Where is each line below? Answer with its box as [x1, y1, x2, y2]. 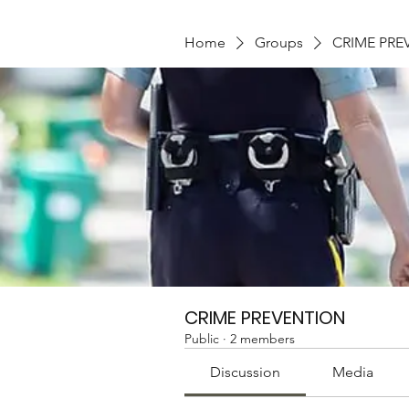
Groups [255, 34, 303, 51]
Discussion [210, 363, 281, 381]
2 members [230, 330, 295, 347]
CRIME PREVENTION [184, 305, 345, 330]
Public [184, 330, 219, 347]
